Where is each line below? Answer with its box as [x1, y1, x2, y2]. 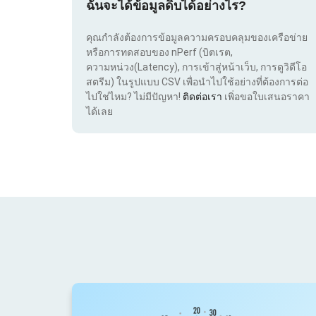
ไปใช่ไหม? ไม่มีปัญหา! [86, 90, 183, 102]
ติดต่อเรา [183, 90, 222, 102]
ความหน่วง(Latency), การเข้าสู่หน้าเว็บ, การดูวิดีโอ [86, 61, 307, 73]
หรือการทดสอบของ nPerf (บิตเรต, [86, 46, 233, 58]
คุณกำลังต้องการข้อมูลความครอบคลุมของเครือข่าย [86, 31, 308, 43]
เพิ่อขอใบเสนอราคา [222, 90, 310, 102]
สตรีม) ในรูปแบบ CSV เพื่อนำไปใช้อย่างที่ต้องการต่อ [86, 75, 308, 87]
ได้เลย [86, 105, 113, 117]
